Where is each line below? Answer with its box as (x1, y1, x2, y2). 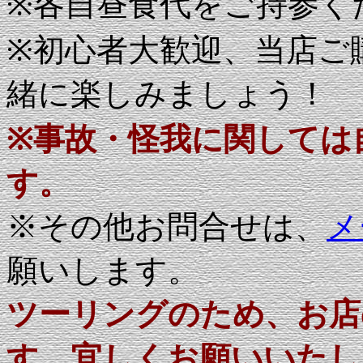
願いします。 (6, 253, 199, 288)
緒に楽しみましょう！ (6, 76, 328, 112)
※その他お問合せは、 (6, 209, 327, 245)
